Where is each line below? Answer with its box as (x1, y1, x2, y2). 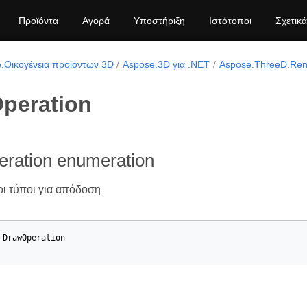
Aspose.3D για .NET (123, 59, 210, 70)
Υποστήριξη (134, 15, 185, 26)
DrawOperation (3, 233, 65, 243)
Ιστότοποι (209, 15, 251, 26)
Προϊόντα (19, 15, 58, 26)
